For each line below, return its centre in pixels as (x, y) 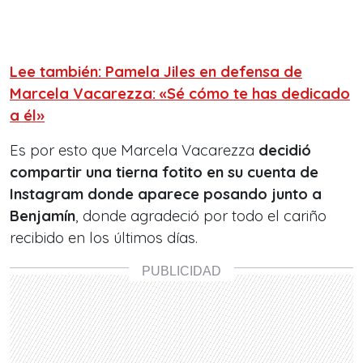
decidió (285, 151)
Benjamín (43, 216)
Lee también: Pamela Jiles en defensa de (156, 72)
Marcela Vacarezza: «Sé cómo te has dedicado (180, 94)
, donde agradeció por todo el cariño (201, 216)
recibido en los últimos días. (104, 238)
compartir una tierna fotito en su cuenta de (164, 173)
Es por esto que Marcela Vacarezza (134, 151)
